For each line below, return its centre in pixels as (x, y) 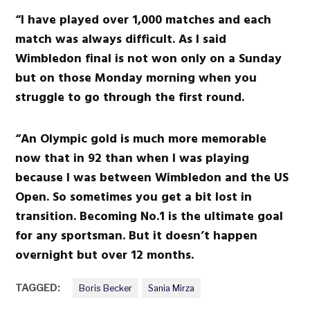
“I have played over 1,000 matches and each (144, 19)
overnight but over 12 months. (105, 255)
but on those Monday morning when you (136, 77)
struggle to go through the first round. (130, 97)
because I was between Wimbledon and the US (152, 177)
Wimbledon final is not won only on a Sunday (149, 58)
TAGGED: (38, 288)
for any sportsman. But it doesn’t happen (137, 235)
